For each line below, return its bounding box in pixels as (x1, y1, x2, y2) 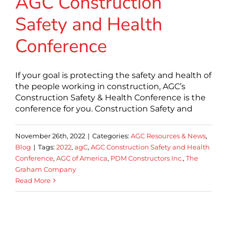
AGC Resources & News (131, 132, 206, 140)
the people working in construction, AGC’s (15, 82, 185, 91)
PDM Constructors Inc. (110, 154, 183, 162)
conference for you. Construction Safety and (15, 104, 193, 113)
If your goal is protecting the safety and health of (15, 70, 211, 80)
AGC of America (56, 154, 107, 162)
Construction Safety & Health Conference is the (15, 93, 206, 102)
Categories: (92, 132, 131, 140)
